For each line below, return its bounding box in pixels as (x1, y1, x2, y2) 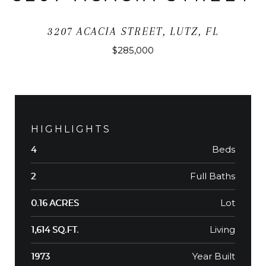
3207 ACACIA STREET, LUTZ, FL (47, 26, 219, 38)
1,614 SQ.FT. (31, 224, 78, 236)
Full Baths (190, 170, 235, 182)
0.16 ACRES (31, 198, 79, 209)
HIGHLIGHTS (31, 123, 111, 135)
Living (210, 224, 235, 236)
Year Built (192, 251, 235, 262)
